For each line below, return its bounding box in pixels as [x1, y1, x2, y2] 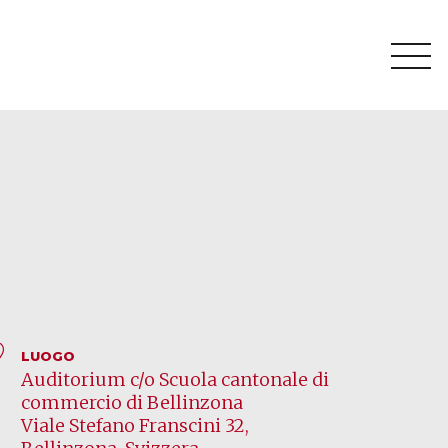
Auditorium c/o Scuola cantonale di [20, 368, 329, 391]
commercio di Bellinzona [20, 391, 243, 414]
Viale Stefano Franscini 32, [20, 414, 249, 437]
